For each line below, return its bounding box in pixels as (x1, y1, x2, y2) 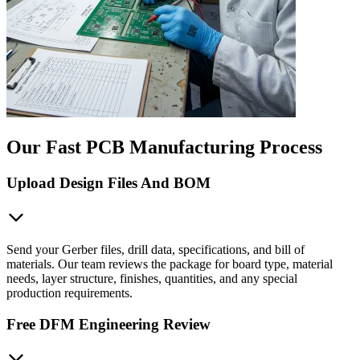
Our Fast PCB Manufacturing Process (6, 137, 322, 158)
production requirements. (6, 285, 133, 300)
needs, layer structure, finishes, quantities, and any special (6, 271, 297, 285)
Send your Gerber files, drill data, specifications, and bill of (6, 242, 305, 256)
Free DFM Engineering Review (6, 315, 211, 333)
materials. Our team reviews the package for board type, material (6, 256, 333, 271)
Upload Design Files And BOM (6, 174, 211, 192)
